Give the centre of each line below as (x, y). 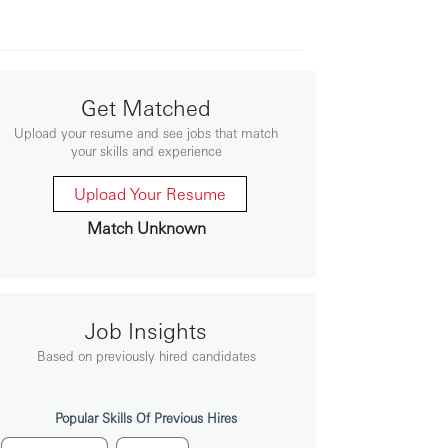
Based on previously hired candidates (146, 356)
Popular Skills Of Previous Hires (146, 418)
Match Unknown (146, 228)
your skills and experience (146, 151)
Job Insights (146, 330)
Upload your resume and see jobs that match (146, 133)
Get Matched (146, 107)
